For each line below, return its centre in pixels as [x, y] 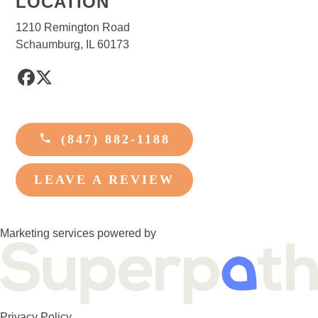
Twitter [68, 84]
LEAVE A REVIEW [105, 180]
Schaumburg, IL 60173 [73, 45]
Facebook [62, 84]
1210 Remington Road [73, 28]
